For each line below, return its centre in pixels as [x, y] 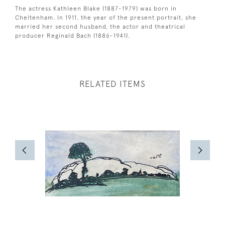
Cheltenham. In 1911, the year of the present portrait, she [106, 17]
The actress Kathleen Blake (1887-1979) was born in [96, 8]
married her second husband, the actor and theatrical [100, 26]
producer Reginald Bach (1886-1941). [73, 35]
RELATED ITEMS [113, 84]
